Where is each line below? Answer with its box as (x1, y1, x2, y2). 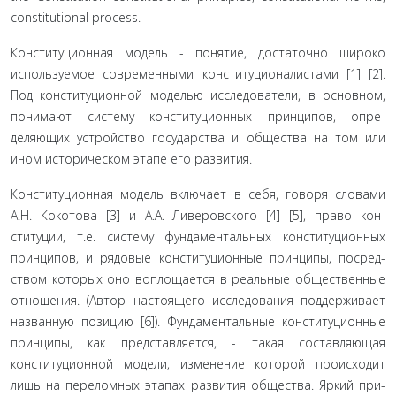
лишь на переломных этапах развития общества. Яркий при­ (11, 377, 385, 393)
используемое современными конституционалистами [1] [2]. (11, 65, 385, 82)
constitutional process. (11, 9, 141, 26)
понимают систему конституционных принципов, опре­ (11, 108, 385, 125)
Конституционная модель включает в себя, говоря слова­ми (11, 186, 385, 202)
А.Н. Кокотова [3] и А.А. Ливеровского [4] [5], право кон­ (11, 207, 385, 224)
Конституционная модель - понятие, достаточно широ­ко (11, 44, 385, 61)
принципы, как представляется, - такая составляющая (11, 334, 385, 351)
